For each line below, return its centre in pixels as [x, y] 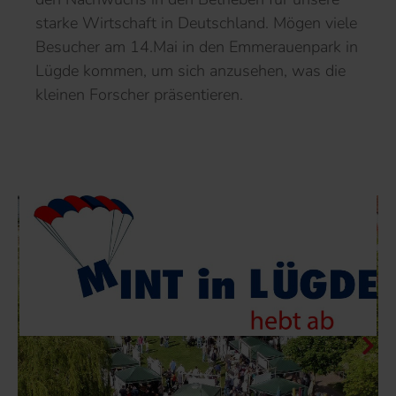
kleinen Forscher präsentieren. [139, 94]
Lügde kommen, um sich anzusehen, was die [190, 70]
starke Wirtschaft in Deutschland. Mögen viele [196, 23]
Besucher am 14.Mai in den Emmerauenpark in [197, 46]
